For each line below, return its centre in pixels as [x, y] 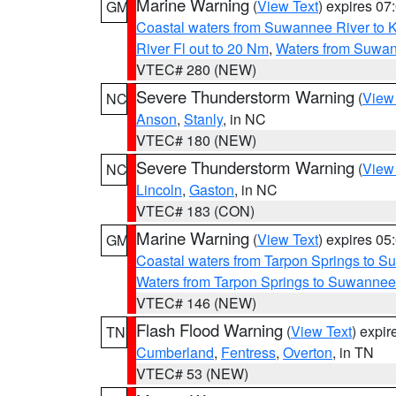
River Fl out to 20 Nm [202, 48]
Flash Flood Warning [209, 330]
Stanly [203, 119]
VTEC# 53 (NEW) [192, 373]
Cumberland [175, 352]
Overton [308, 352]
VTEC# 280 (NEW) [196, 69]
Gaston [212, 190]
